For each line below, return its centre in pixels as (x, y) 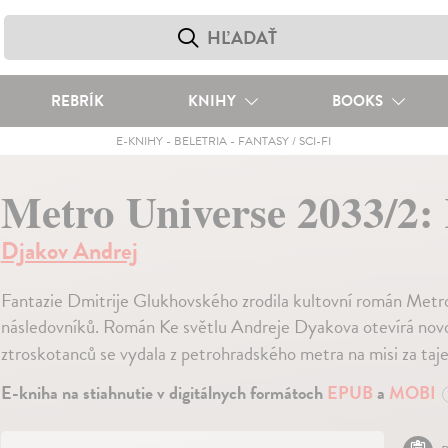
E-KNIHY (140, 141)
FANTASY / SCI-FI (285, 141)
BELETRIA (201, 141)
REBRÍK (77, 101)
